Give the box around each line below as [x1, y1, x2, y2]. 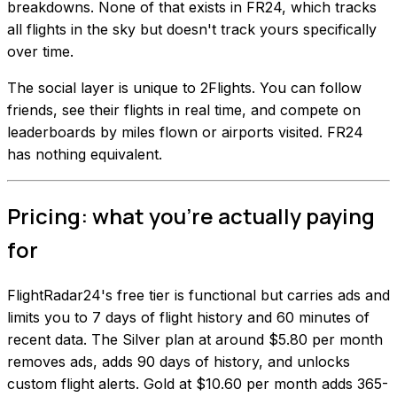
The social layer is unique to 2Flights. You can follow [7, 79, 362, 97]
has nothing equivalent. [7, 145, 162, 164]
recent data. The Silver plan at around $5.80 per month [7, 331, 383, 349]
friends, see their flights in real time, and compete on [7, 101, 361, 120]
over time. [7, 43, 74, 61]
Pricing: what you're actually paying [7, 201, 375, 231]
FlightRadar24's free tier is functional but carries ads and [7, 286, 390, 305]
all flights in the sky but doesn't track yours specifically [7, 20, 377, 39]
